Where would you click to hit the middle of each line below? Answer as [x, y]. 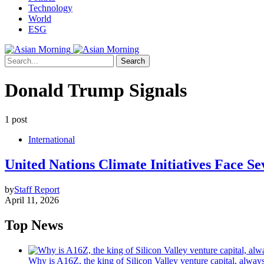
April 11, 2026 [32, 200]
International [52, 139]
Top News [34, 225]
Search [133, 61]
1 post [16, 119]
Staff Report [37, 189]
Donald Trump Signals [96, 90]
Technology [50, 8]
